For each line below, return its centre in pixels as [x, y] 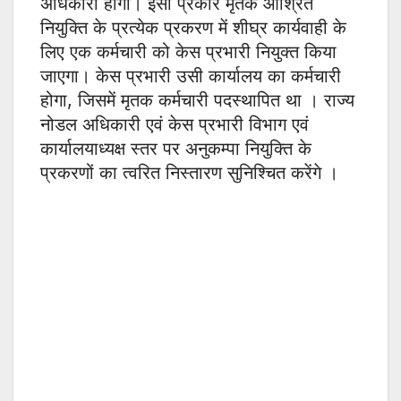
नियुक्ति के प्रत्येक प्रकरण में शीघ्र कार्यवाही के [193, 28]
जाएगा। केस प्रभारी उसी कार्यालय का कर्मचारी [191, 77]
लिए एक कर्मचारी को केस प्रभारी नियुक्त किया [188, 52]
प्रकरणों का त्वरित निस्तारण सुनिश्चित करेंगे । [189, 173]
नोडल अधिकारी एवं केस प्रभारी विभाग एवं [175, 125]
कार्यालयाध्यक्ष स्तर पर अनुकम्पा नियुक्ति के [176, 149]
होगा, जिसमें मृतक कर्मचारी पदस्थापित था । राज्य [197, 101]
